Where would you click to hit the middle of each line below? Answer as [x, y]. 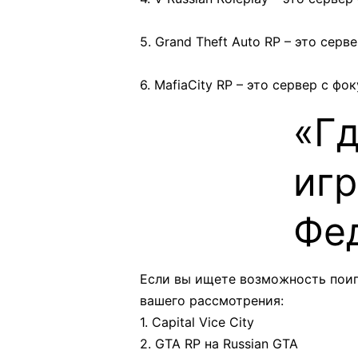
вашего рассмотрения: [212, 301]
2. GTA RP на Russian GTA [219, 344]
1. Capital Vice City [197, 322]
